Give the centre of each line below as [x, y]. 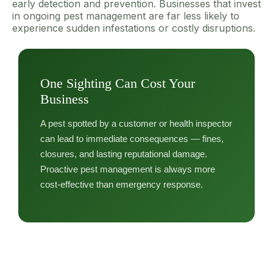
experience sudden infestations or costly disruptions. [134, 28]
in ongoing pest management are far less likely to [126, 16]
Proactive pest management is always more [128, 169]
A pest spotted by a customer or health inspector [136, 123]
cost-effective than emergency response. [122, 184]
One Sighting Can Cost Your [118, 83]
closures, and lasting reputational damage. [124, 154]
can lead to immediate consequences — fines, [132, 138]
